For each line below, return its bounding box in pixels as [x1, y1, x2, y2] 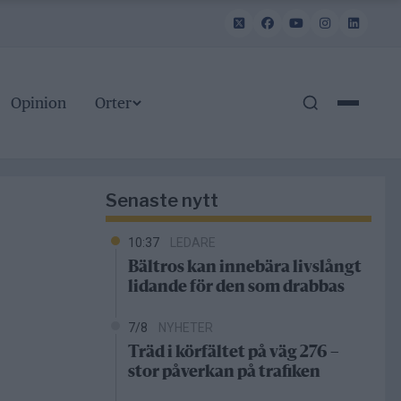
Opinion [10, 94, 66, 113]
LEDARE [170, 235, 216, 251]
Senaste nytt [106, 190, 218, 212]
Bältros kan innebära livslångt [128, 260, 362, 277]
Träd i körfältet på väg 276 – [128, 345, 339, 362]
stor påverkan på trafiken [128, 364, 320, 381]
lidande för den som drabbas [128, 279, 345, 296]
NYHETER [158, 320, 213, 336]
